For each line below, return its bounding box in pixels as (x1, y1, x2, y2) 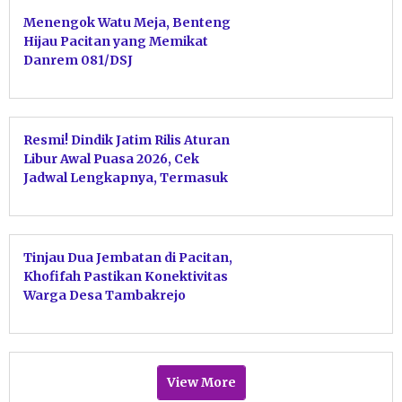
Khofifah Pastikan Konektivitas (23, 267, 228, 284)
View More (166, 373, 236, 390)
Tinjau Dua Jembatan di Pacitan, (23, 249, 232, 266)
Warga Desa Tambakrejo (23, 286, 186, 303)
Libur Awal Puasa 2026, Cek (23, 150, 199, 167)
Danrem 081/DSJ (23, 51, 133, 68)
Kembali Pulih (23, 305, 113, 322)
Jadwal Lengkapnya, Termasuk (23, 169, 228, 186)
